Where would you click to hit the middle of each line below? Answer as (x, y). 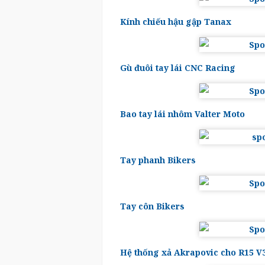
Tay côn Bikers (152, 206)
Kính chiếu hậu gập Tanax (176, 22)
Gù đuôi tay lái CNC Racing (178, 68)
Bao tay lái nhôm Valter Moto (182, 114)
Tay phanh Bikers (158, 160)
